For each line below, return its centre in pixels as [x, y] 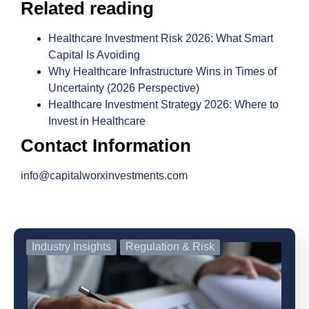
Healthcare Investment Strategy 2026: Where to [163, 104]
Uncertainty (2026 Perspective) [124, 88]
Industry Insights [71, 247]
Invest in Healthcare [97, 121]
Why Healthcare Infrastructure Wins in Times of [162, 71]
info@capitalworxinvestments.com [104, 175]
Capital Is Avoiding [94, 54]
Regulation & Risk [170, 247]
